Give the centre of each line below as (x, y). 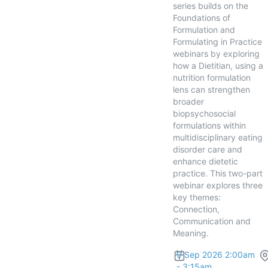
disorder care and (207, 149)
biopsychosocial (204, 113)
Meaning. (191, 233)
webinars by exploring (216, 54)
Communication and (211, 221)
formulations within (209, 125)
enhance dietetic (205, 161)
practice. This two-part (217, 173)
